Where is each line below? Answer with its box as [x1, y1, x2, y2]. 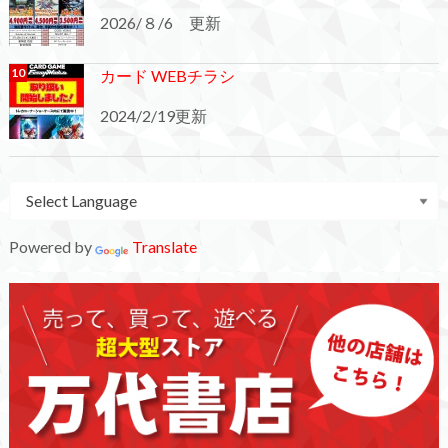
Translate [131, 237, 197, 257]
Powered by [8, 237, 95, 257]
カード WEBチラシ [99, 66, 235, 86]
